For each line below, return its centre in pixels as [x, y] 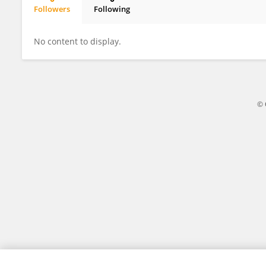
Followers [52, 9]
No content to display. [77, 41]
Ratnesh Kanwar [75, 19]
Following [112, 9]
